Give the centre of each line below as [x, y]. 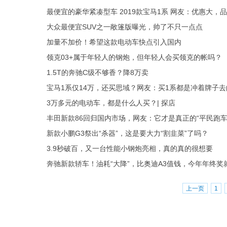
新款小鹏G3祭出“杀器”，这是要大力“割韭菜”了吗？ [127, 133]
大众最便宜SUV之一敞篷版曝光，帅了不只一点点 [125, 27]
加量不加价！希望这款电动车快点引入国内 [114, 42]
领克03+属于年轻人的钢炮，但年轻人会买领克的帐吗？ [134, 57]
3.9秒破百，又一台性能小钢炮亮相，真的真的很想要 [130, 148]
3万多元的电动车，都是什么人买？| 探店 [111, 103]
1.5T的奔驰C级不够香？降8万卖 [98, 72]
